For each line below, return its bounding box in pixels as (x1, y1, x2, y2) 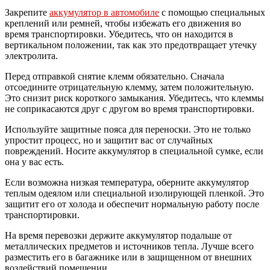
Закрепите (5, 7, 49, 17)
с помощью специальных (159, 7, 265, 17)
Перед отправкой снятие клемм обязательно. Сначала (5, 71, 224, 81)
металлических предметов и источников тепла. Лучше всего (5, 240, 254, 251)
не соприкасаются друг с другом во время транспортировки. (5, 103, 254, 114)
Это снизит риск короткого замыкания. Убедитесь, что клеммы (5, 92, 264, 103)
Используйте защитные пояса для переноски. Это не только (5, 124, 251, 134)
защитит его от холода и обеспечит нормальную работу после (5, 198, 259, 209)
